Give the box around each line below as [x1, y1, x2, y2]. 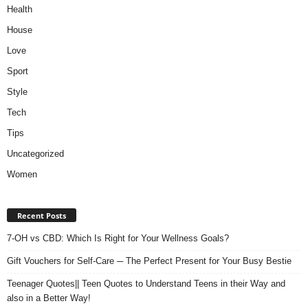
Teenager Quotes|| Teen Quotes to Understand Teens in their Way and [7, 278, 285, 289]
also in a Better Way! [7, 293, 91, 304]
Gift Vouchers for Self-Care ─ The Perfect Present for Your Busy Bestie [7, 256, 291, 267]
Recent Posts [17, 210, 66, 221]
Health [7, 4, 32, 15]
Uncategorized [7, 148, 64, 159]
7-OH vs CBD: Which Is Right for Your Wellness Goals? [7, 233, 229, 244]
